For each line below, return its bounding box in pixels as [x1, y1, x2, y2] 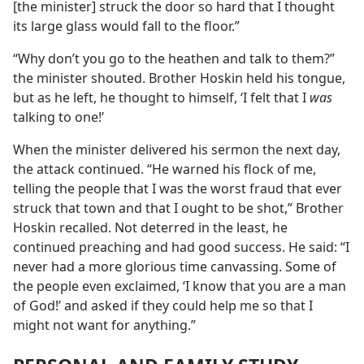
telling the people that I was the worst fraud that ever [13, 180, 342, 198]
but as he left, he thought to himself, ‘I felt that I [13, 89, 310, 107]
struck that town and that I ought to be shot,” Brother [13, 199, 344, 218]
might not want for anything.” [13, 316, 196, 335]
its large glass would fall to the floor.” [13, 17, 240, 36]
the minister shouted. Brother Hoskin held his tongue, [13, 69, 345, 88]
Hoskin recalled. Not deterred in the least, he [13, 219, 288, 237]
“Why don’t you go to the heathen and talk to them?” [13, 50, 335, 68]
